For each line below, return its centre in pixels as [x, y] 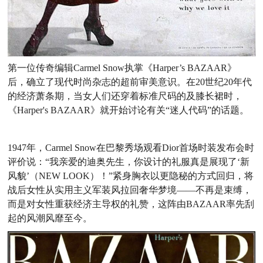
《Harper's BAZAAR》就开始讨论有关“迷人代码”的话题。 [129, 110]
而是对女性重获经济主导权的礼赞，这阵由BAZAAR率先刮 [131, 204]
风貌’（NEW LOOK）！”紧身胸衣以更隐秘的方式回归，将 [131, 176]
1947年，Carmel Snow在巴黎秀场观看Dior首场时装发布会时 [131, 148]
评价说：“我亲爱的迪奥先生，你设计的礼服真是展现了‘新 [129, 162]
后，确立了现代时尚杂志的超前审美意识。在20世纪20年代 [130, 82]
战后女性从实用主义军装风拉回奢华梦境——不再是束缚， [130, 190]
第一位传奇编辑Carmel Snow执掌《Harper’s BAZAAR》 [122, 68]
